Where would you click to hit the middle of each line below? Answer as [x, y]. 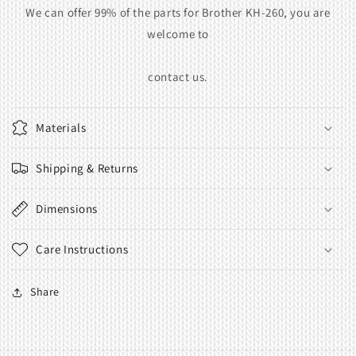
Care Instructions [82, 250]
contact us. [178, 77]
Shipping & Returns [87, 168]
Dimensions [67, 209]
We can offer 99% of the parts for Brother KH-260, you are [178, 13]
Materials [61, 128]
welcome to [178, 34]
